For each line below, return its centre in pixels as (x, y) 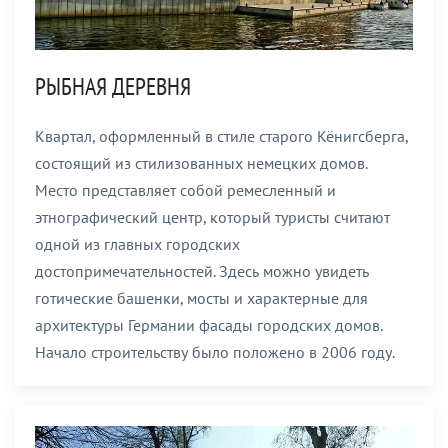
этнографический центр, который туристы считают (212, 216)
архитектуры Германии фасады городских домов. (208, 324)
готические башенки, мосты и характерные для (201, 297)
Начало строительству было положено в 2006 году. (215, 351)
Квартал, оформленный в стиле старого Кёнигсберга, (221, 135)
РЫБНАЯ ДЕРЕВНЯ (113, 86)
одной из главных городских (137, 243)
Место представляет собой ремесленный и (185, 189)
